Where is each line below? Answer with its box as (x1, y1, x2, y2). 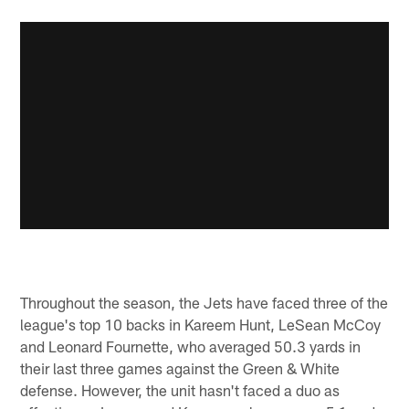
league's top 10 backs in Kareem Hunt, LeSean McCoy (20, 315, 382, 334)
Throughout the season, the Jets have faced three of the (20, 293, 389, 312)
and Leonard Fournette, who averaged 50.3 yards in (20, 337, 362, 356)
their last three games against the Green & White (20, 359, 341, 378)
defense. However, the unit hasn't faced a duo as (20, 381, 341, 400)
